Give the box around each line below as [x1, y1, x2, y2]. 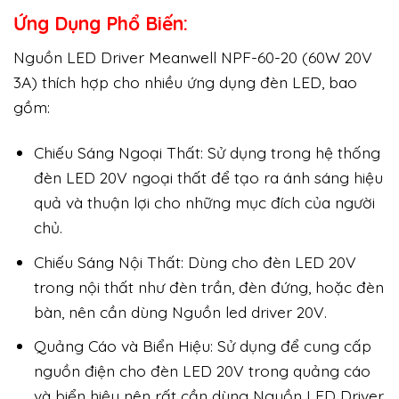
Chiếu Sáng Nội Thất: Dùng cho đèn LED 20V [33, 251, 356, 272]
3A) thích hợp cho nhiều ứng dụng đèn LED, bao [13, 72, 357, 93]
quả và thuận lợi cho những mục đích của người [33, 192, 375, 213]
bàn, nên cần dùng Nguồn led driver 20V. [33, 301, 327, 322]
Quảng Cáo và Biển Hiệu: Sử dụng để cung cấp [33, 336, 371, 356]
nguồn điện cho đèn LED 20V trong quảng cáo [33, 361, 370, 381]
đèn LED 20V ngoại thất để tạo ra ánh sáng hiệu [33, 167, 383, 188]
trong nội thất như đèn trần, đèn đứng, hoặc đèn [33, 276, 384, 297]
